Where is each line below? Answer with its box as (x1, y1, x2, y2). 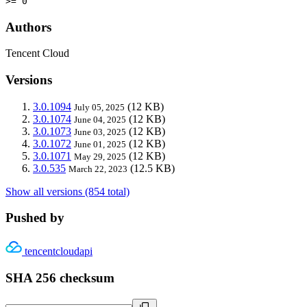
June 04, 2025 (74, 114, 126, 125)
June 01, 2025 (74, 138, 126, 149)
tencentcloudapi (25, 245, 93, 258)
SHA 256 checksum (5, 270, 114, 285)
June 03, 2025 (74, 126, 126, 137)
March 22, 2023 (69, 163, 127, 174)
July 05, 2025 (74, 101, 125, 112)
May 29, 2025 (74, 151, 126, 162)
